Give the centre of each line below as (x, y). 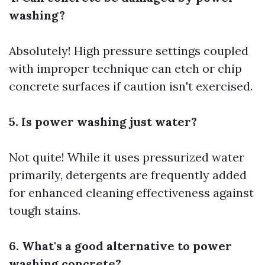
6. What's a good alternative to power (120, 246)
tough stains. (45, 210)
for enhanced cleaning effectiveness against (131, 193)
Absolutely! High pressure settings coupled (129, 51)
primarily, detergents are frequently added (128, 175)
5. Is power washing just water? (103, 122)
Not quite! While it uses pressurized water (127, 157)
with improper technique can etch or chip (125, 68)
